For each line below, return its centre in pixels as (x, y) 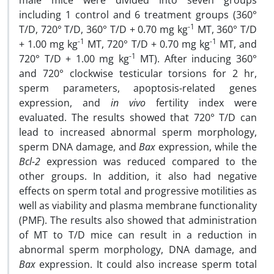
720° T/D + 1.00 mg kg (74, 59)
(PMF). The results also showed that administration (138, 220)
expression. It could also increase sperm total (146, 264)
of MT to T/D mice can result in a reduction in (138, 235)
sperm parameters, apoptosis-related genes (138, 88)
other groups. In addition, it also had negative (138, 176)
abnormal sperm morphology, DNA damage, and (138, 250)
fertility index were (201, 103)
